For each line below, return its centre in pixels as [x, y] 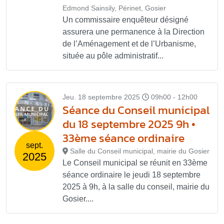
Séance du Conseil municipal [136, 109]
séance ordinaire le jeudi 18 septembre [131, 174]
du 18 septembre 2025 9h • [129, 123]
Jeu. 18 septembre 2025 [101, 97]
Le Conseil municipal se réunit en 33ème [135, 162]
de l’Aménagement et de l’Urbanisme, [129, 43]
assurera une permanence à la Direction [133, 31]
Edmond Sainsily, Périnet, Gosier [114, 8]
